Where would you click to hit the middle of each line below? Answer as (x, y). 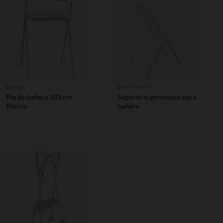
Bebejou (16, 86)
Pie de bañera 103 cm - (41, 97)
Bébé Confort (134, 86)
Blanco (17, 106)
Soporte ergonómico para (157, 97)
